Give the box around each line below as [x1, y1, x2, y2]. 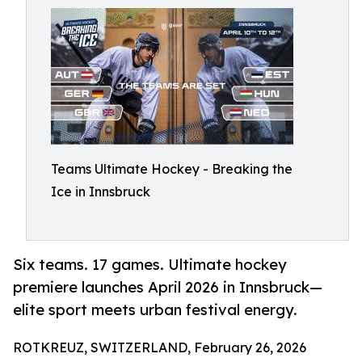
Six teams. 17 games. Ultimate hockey [13, 255, 287, 274]
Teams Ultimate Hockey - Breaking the [51, 161, 293, 177]
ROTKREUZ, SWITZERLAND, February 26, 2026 [13, 339, 306, 356]
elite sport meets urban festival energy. [13, 301, 297, 319]
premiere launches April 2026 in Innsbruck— [13, 278, 322, 297]
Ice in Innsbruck [51, 183, 150, 200]
